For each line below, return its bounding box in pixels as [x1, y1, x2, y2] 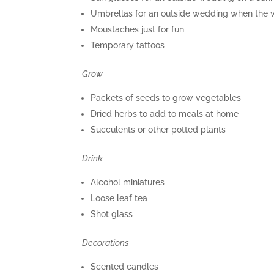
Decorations [82, 237, 130, 248]
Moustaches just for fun [91, 24, 185, 34]
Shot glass [91, 209, 133, 219]
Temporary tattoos [91, 40, 165, 50]
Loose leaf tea [91, 193, 148, 203]
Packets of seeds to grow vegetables [91, 92, 242, 103]
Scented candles [91, 261, 159, 272]
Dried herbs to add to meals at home [91, 108, 239, 119]
